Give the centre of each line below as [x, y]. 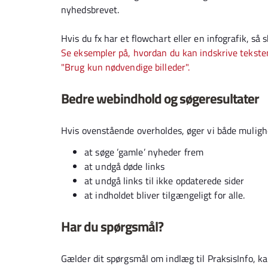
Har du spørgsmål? [112, 226]
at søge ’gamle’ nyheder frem [144, 152]
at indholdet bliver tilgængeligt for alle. [165, 195]
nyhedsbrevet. [90, 10]
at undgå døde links [125, 166]
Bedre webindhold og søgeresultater [160, 98]
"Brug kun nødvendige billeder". [126, 67]
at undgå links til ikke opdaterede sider [165, 181]
